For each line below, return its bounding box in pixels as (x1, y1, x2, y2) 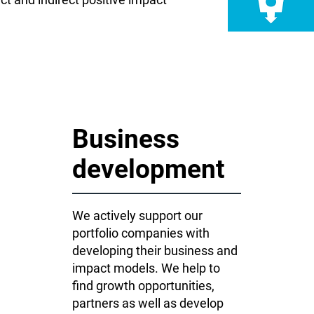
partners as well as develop (72, 296, 224, 310)
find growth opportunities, (72, 278, 214, 293)
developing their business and (72, 243, 238, 258)
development (72, 154, 225, 184)
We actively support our (72, 208, 203, 223)
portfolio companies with (72, 226, 210, 240)
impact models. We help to (72, 261, 220, 275)
